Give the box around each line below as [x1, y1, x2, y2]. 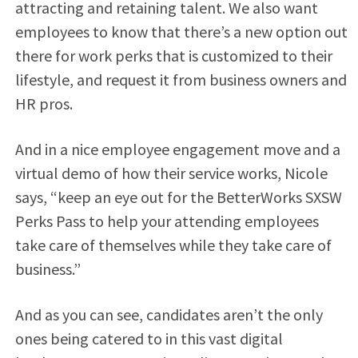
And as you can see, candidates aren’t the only [14, 304, 323, 324]
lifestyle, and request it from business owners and [14, 69, 347, 89]
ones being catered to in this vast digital [14, 328, 283, 348]
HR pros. [14, 93, 73, 113]
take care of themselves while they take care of [14, 234, 332, 255]
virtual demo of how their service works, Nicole [14, 162, 328, 183]
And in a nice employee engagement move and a [14, 138, 340, 159]
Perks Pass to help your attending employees [14, 210, 319, 231]
